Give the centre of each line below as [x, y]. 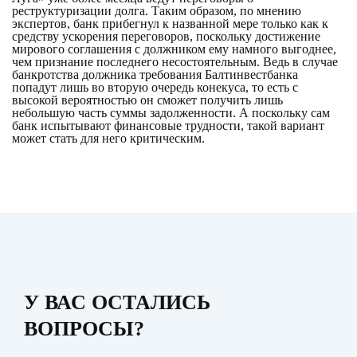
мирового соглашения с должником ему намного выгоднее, [174, 49]
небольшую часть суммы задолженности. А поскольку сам [171, 113]
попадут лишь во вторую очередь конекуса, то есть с [155, 87]
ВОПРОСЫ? [84, 329]
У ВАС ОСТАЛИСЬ [117, 302]
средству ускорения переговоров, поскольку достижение [166, 36]
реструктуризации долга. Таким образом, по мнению [157, 11]
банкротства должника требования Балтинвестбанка [155, 75]
